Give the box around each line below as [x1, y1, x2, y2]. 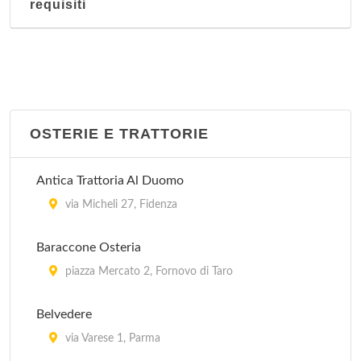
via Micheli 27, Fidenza [62, 199, 177, 210]
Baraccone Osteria [36, 241, 141, 254]
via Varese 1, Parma [62, 333, 160, 344]
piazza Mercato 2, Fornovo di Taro [62, 266, 233, 277]
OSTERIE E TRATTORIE [30, 126, 209, 142]
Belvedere [36, 308, 92, 321]
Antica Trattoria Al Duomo [36, 174, 184, 187]
